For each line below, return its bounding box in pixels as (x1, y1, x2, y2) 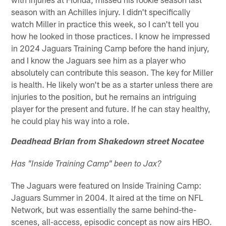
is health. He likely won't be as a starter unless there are (11, 79, 213, 89)
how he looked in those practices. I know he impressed (11, 30, 210, 41)
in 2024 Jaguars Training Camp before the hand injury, (11, 42, 210, 53)
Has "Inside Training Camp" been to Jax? (11, 160, 162, 169)
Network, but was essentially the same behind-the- (11, 204, 197, 214)
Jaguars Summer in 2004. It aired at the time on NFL (11, 192, 204, 202)
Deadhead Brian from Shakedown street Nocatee (11, 138, 205, 147)
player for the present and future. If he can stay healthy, (11, 103, 211, 114)
